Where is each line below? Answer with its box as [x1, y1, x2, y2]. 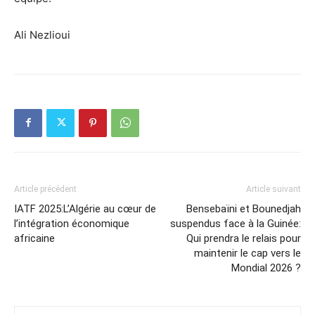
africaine [14, 231, 55, 245]
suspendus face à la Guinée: [170, 217, 301, 230]
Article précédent [14, 184, 77, 194]
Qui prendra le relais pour [186, 231, 301, 245]
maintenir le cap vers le [194, 246, 301, 259]
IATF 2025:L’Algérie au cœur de [14, 202, 156, 215]
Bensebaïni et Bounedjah [186, 202, 301, 215]
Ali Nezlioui [14, 27, 76, 41]
